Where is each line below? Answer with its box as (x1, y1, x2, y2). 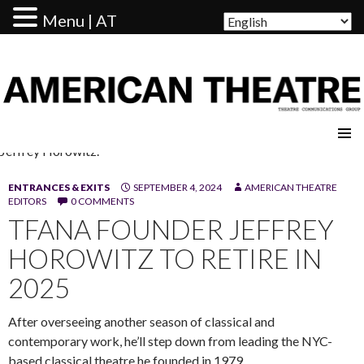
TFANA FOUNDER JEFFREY (8, 212, 334, 245)
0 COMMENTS (71, 194, 134, 207)
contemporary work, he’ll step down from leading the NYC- (8, 332, 332, 349)
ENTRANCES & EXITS (8, 180, 110, 193)
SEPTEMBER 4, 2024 (133, 180, 222, 193)
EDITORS (8, 194, 46, 207)
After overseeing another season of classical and (8, 313, 275, 329)
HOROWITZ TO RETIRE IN (8, 241, 322, 275)
